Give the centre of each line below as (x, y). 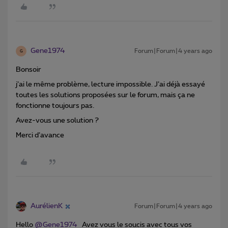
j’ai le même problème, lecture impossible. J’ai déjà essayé (110, 85)
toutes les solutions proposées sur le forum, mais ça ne (105, 95)
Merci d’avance (41, 136)
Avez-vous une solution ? (57, 121)
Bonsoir (28, 70)
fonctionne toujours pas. (55, 106)
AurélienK (47, 206)
